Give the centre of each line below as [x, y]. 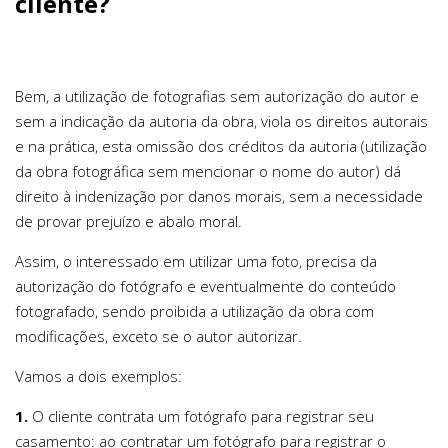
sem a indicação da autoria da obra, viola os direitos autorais [221, 120]
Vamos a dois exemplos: [98, 375]
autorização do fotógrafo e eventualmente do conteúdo [205, 285]
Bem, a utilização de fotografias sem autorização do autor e [217, 95]
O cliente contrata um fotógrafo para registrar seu [201, 415]
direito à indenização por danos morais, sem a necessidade [219, 195]
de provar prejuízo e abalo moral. [128, 220]
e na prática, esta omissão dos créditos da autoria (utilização [221, 145]
